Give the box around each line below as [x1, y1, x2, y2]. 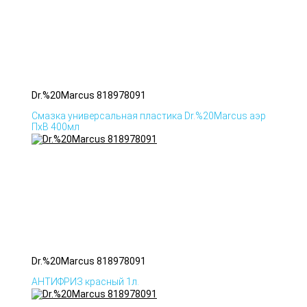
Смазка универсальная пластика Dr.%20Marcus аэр [32, 110, 266, 122]
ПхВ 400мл [32, 121, 79, 133]
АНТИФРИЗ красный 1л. [32, 276, 139, 288]
